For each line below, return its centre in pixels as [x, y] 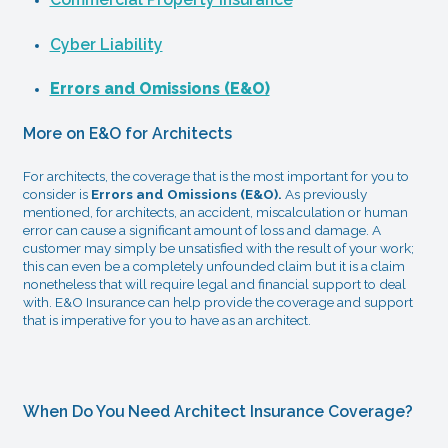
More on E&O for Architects [127, 133]
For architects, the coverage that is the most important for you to [215, 176]
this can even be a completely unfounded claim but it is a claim [213, 266]
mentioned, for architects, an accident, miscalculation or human [215, 212]
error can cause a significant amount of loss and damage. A [201, 230]
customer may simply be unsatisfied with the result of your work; [218, 248]
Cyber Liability [106, 44]
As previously [325, 194]
